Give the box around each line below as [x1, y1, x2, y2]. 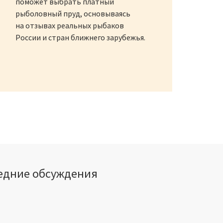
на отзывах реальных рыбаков [15, 20, 124, 31]
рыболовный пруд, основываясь [15, 8, 130, 19]
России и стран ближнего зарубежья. [15, 32, 145, 43]
